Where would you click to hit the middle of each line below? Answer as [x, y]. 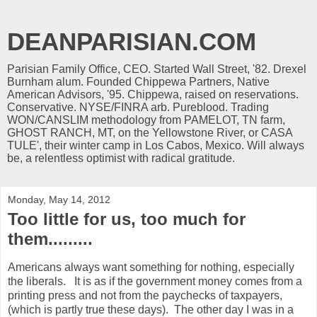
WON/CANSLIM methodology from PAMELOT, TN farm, [146, 120]
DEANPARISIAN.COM [132, 42]
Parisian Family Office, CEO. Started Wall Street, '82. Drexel [157, 69]
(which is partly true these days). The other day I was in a [151, 309]
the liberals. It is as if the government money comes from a [155, 281]
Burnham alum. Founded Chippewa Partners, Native [138, 82]
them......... [50, 239]
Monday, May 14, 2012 [59, 200]
